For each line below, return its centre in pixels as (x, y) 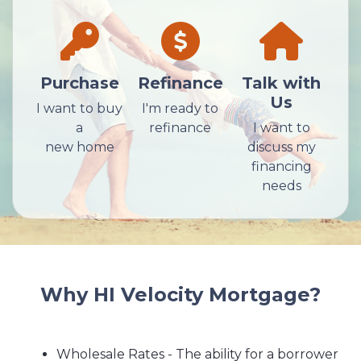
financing (281, 166)
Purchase (79, 83)
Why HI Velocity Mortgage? (180, 294)
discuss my (281, 147)
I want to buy (80, 108)
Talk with (282, 83)
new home (79, 147)
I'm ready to (180, 108)
